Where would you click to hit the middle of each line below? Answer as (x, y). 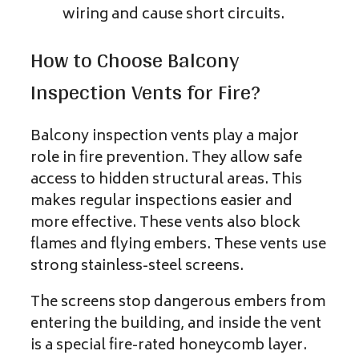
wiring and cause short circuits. (173, 16)
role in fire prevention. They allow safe (166, 158)
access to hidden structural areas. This (166, 180)
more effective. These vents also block (165, 223)
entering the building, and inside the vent (176, 324)
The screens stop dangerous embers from (178, 303)
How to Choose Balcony (135, 60)
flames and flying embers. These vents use (178, 245)
